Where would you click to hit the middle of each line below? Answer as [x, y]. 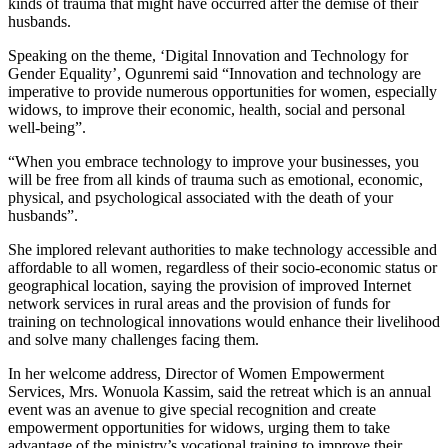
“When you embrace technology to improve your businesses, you [213, 161]
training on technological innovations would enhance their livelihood [224, 321]
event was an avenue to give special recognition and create [192, 409]
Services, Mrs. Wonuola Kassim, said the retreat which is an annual [219, 391]
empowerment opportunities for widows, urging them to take [199, 427]
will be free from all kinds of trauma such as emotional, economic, [215, 179]
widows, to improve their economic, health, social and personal [206, 109]
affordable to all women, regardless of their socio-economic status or [222, 267]
